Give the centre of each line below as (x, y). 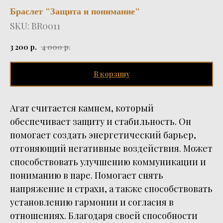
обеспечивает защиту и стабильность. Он (101, 122)
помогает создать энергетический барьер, (103, 135)
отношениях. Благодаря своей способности (104, 216)
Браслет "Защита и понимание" (75, 11)
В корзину (111, 74)
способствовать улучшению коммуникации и (108, 162)
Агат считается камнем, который (82, 108)
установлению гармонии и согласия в (92, 202)
